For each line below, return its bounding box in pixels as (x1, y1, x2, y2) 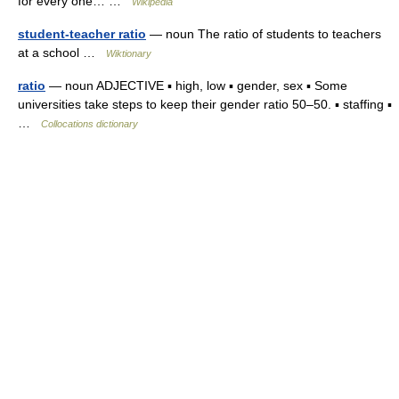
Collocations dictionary (41, 118, 138, 129)
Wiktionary (106, 48, 151, 59)
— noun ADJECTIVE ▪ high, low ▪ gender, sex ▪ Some (45, 78, 347, 93)
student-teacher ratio (18, 27, 146, 41)
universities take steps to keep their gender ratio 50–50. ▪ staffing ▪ (18, 97, 392, 111)
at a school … (18, 45, 106, 60)
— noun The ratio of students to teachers (146, 27, 381, 41)
